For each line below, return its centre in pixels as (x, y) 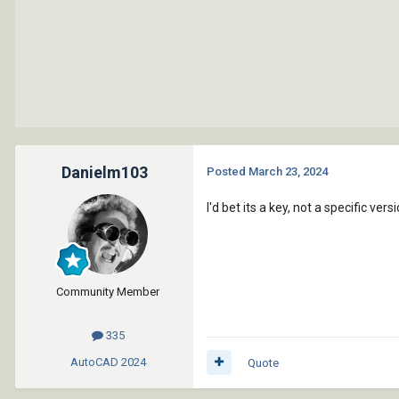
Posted (228, 172)
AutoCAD (94, 362)
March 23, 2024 (288, 172)
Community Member (108, 292)
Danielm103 (104, 173)
